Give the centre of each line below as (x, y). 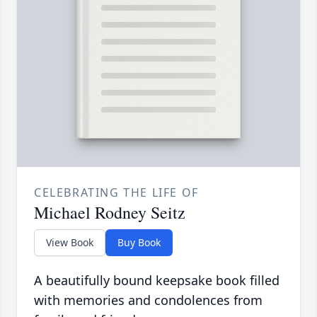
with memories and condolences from (148, 300)
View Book (70, 243)
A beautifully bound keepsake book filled (157, 281)
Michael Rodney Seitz (110, 213)
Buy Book (139, 243)
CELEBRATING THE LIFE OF (116, 193)
